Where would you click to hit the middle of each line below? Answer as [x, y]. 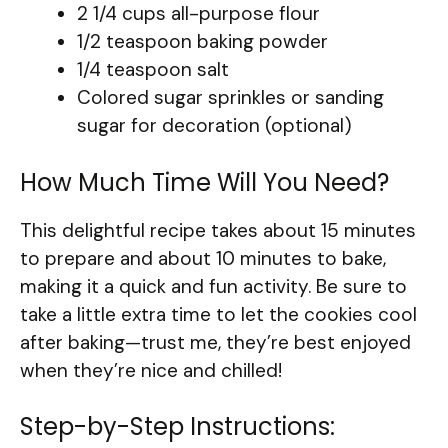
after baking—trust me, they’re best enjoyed [215, 342]
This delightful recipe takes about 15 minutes [218, 230]
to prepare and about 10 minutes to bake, [203, 258]
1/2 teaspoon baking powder [202, 42]
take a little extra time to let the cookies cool [218, 314]
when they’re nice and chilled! [151, 370]
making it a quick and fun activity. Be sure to [213, 286]
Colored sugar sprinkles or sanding [230, 98]
